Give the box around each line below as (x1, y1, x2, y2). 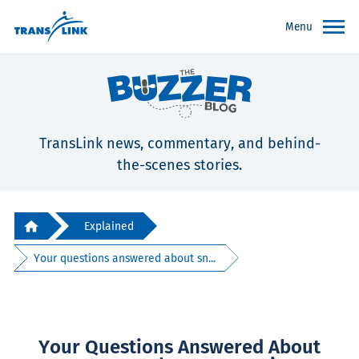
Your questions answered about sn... (34, 251, 216, 265)
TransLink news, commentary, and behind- (38, 135, 321, 153)
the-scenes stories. (117, 156, 242, 175)
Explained (84, 219, 134, 233)
